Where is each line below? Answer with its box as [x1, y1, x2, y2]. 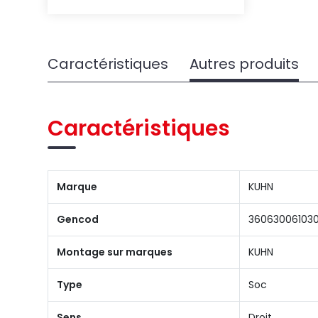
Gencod [57, 212, 99, 226]
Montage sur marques [57, 245, 173, 259]
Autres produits [190, 54, 300, 74]
